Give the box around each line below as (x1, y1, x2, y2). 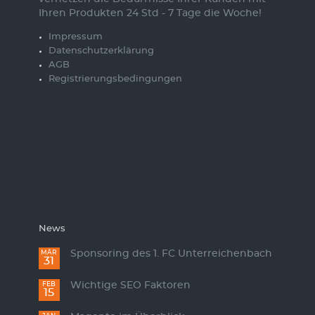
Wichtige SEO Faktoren (70, 281, 191, 291)
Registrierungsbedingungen (48, 75, 182, 84)
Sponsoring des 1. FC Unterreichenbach (70, 249, 273, 259)
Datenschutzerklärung (48, 46, 154, 56)
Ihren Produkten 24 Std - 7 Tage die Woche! (38, 8, 262, 19)
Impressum (48, 32, 103, 42)
